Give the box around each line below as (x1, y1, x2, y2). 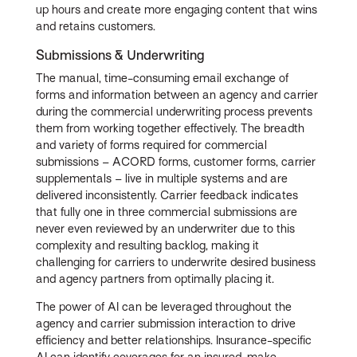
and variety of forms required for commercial (36, 139, 268, 152)
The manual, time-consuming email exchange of (36, 72, 289, 85)
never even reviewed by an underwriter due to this (36, 222, 296, 236)
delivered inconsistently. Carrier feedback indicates (36, 189, 299, 202)
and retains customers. (36, 19, 156, 33)
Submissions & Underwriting (36, 47, 206, 63)
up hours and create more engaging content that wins (36, 2, 318, 16)
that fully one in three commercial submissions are (36, 206, 298, 219)
